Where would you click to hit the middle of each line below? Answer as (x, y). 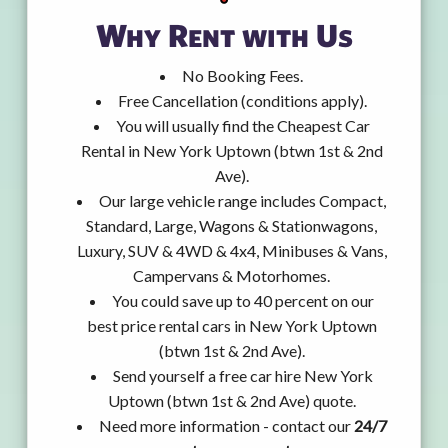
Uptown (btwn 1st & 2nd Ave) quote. (231, 401)
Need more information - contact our (226, 426)
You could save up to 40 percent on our (242, 301)
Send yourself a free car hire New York (242, 376)
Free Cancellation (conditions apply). (242, 101)
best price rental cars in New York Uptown (231, 326)
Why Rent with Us (224, 35)
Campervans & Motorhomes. (231, 276)
